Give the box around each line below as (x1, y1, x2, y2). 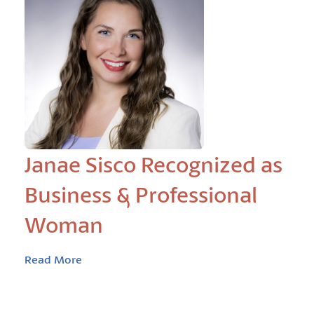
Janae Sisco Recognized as (25, 150, 282, 179)
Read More (25, 252, 82, 266)
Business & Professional (25, 180, 257, 209)
